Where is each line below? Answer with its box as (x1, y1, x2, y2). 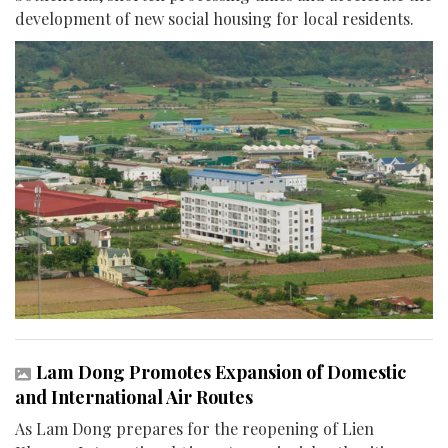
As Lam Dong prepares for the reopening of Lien (15, 418, 374, 440)
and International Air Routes (15, 385, 253, 410)
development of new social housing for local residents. (15, 7, 414, 29)
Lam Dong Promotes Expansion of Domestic (36, 360, 406, 385)
